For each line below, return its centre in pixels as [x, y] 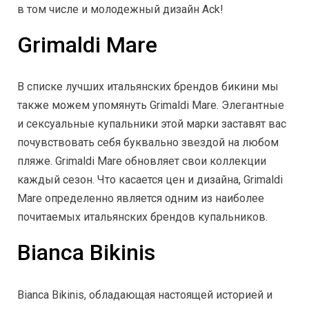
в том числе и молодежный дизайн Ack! [120, 9]
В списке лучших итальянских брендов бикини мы [148, 87]
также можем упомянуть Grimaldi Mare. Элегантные [151, 106]
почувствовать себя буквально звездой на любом [148, 143]
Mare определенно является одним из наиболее [141, 199]
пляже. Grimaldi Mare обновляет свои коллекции [142, 161]
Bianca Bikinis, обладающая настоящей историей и [145, 295]
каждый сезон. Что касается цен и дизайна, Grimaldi [150, 180]
